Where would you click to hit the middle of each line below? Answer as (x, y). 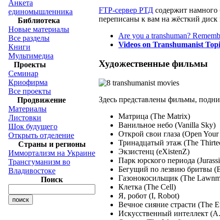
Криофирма (28, 82)
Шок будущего (33, 126)
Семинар (23, 73)
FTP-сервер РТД (126, 10)
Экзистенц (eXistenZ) (154, 151)
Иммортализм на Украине (52, 153)
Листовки (25, 118)
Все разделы (29, 38)
